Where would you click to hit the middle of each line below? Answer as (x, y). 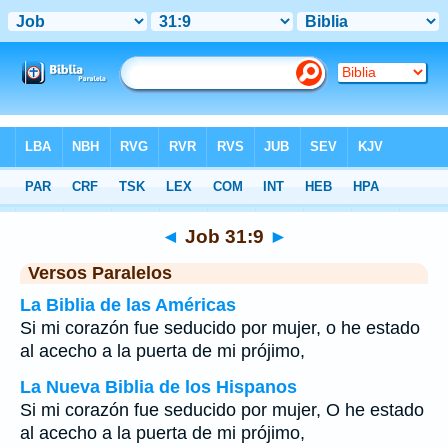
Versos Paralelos (100, 273)
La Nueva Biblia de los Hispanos (158, 387)
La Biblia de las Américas (128, 305)
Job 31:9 (224, 236)
